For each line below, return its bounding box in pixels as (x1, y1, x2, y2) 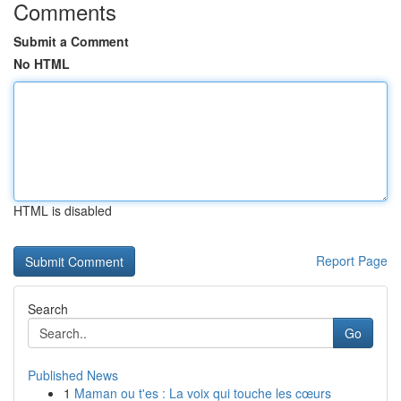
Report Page (316, 252, 388, 269)
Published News (28, 366, 118, 384)
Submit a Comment (13, 32, 129, 50)
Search (28, 300, 68, 318)
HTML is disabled (13, 201, 112, 219)
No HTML (13, 55, 70, 73)
